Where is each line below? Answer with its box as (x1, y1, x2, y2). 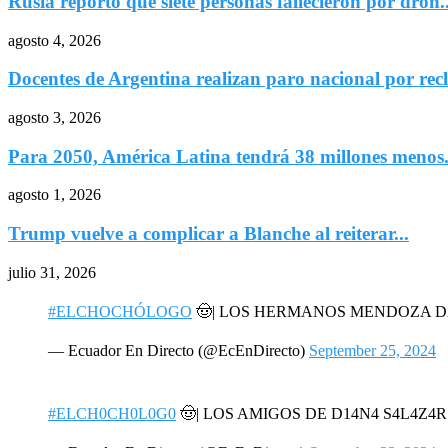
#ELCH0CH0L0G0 (48, 404, 176, 422)
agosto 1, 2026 (8, 186, 101, 204)
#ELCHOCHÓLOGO (48, 302, 192, 320)
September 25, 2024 (309, 341, 436, 359)
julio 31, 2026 (8, 263, 96, 281)
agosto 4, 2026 (8, 31, 101, 49)
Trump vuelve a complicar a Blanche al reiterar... (8, 223, 409, 245)
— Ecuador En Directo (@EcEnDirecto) (48, 341, 309, 359)
